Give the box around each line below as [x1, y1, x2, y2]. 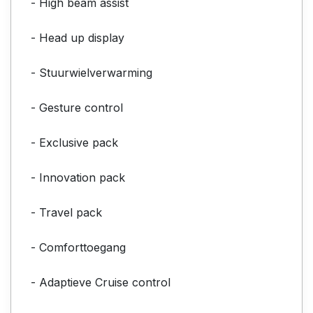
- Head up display [31, 30, 124, 45]
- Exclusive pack [31, 135, 118, 150]
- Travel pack [31, 205, 102, 219]
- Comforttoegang [31, 240, 126, 254]
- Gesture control [31, 100, 123, 115]
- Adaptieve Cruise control [31, 275, 170, 289]
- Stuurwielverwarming [31, 65, 152, 80]
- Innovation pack [31, 170, 125, 184]
